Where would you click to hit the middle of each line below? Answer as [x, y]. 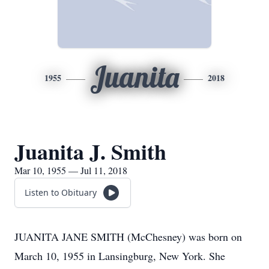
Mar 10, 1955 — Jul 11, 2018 [71, 170]
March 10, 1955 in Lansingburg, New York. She [120, 256]
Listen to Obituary [61, 192]
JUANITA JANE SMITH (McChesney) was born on [128, 237]
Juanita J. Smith [90, 151]
